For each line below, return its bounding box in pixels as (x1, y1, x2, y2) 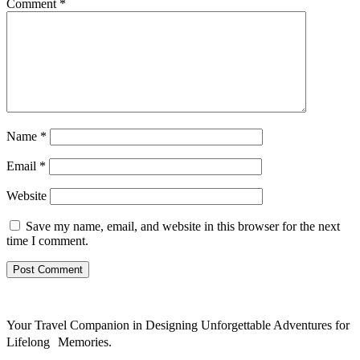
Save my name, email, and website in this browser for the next (26, 219, 340, 233)
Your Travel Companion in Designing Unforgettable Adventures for (6, 317, 350, 332)
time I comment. (6, 233, 88, 247)
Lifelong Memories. (6, 334, 112, 349)
